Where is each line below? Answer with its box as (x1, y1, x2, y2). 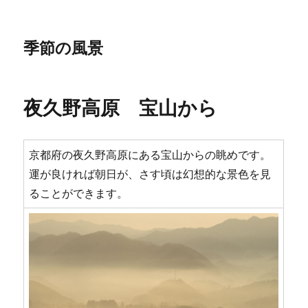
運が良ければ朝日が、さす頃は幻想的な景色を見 (29, 167, 272, 181)
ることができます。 (29, 186, 129, 200)
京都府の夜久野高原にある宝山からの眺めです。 (29, 148, 272, 162)
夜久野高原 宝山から (23, 96, 218, 120)
